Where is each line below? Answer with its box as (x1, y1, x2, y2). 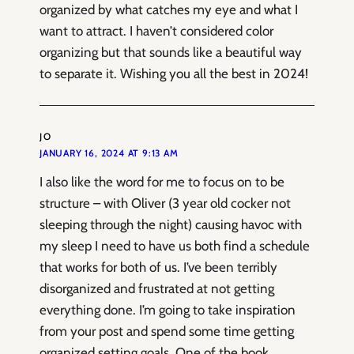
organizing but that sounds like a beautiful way (40, 44, 302, 61)
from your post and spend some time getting (40, 323, 294, 340)
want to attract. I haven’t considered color (40, 23, 273, 40)
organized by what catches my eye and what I (40, 2, 298, 18)
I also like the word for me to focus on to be (40, 174, 284, 190)
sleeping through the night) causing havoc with (40, 217, 302, 233)
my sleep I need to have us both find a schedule (40, 238, 310, 254)
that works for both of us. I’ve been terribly (40, 259, 277, 276)
